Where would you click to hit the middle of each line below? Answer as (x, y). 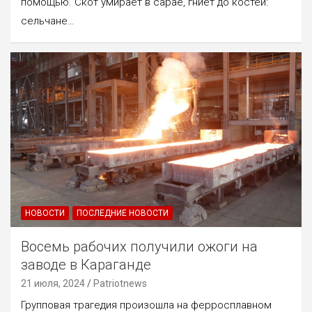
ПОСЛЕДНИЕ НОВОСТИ (123, 213)
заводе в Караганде (86, 264)
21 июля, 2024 (53, 283)
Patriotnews (120, 283)
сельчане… (48, 21)
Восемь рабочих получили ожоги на (139, 246)
